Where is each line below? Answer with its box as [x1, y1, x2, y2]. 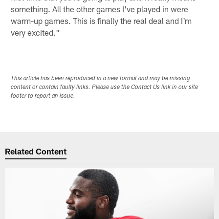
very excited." [11, 27, 60, 37]
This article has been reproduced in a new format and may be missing [11, 75, 191, 82]
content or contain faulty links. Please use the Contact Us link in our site [11, 84, 198, 90]
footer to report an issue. [11, 93, 76, 99]
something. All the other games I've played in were [11, 3, 189, 14]
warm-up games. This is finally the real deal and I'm [11, 15, 192, 25]
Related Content [5, 146, 67, 156]
